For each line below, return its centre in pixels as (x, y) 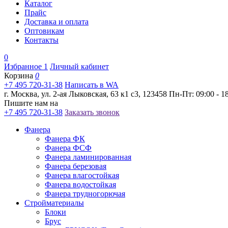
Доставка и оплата (56, 22)
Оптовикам (44, 31)
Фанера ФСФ (68, 148)
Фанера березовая (76, 166)
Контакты (41, 40)
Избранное (24, 66)
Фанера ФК (65, 139)
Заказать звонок (92, 112)
